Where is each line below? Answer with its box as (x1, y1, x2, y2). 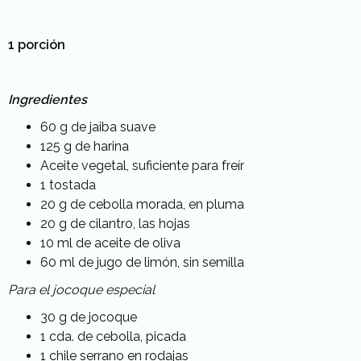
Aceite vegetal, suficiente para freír (40, 158, 244, 173)
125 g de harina (40, 139, 129, 154)
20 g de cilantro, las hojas (40, 216, 190, 231)
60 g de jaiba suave (40, 119, 156, 135)
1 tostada (40, 177, 96, 193)
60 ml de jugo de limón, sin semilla (40, 255, 244, 270)
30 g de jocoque (40, 309, 137, 325)
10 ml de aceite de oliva (40, 235, 180, 251)
